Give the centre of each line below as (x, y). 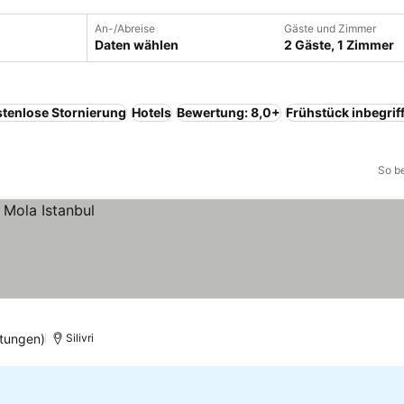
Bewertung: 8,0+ (229, 112)
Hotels (151, 112)
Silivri (80, 338)
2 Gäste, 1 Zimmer (339, 45)
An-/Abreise (125, 28)
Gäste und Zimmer (330, 28)
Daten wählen (137, 45)
